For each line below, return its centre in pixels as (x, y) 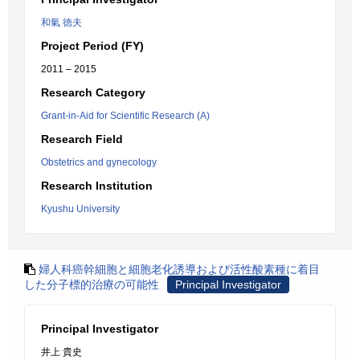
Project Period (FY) (92, 46)
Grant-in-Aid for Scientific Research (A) (125, 116)
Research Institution (97, 186)
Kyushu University (80, 209)
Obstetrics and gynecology (99, 162)
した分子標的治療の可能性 (92, 284)
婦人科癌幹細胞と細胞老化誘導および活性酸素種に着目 (179, 269)
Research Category (93, 92)
